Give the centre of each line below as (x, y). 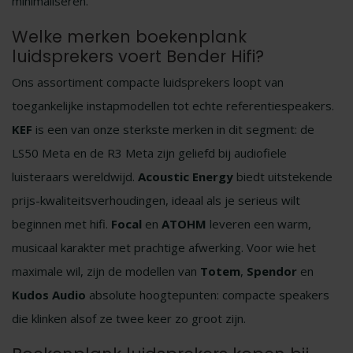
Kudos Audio (49, 295)
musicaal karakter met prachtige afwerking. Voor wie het (164, 247)
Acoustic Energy (186, 176)
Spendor (272, 271)
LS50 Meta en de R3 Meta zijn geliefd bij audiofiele (149, 153)
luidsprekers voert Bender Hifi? (138, 56)
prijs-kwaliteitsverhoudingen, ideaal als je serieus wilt (156, 200)
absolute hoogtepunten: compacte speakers (208, 295)
